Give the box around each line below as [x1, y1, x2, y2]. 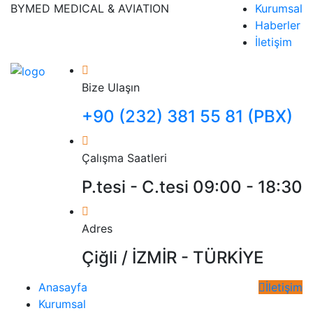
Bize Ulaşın [82, 80, 140, 94]
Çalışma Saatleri [82, 151, 167, 165]
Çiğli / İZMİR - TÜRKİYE [82, 247, 263, 268]
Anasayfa [38, 280, 87, 294]
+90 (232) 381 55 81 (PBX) [82, 106, 293, 126]
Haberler [255, 18, 300, 32]
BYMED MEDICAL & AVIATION [10, 1, 169, 15]
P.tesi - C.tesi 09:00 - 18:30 [82, 177, 303, 197]
